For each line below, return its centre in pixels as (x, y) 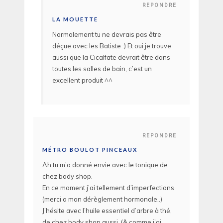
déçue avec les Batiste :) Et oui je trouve (112, 46)
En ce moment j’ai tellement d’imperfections (108, 188)
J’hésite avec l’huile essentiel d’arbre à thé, (107, 211)
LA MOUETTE (75, 19)
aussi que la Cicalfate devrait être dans (111, 57)
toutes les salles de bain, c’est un (102, 68)
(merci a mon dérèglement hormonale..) (102, 199)
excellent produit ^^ (82, 80)
